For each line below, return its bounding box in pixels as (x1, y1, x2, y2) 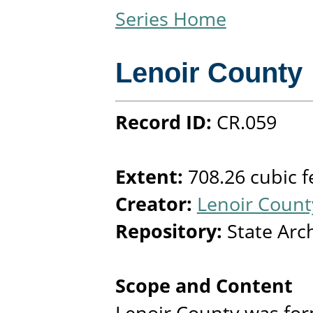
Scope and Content (115, 272, 293, 298)
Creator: (115, 191, 197, 217)
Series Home (115, 6, 226, 31)
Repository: (115, 218, 227, 244)
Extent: (115, 163, 188, 189)
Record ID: (115, 109, 217, 135)
